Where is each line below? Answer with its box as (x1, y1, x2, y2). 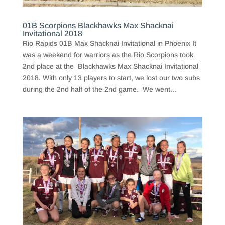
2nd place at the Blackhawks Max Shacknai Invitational (22, 62, 198, 70)
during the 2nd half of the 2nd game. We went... (22, 85, 176, 93)
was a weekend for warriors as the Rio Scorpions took (22, 50, 193, 59)
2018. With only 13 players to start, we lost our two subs (22, 73, 200, 82)
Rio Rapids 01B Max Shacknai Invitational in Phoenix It (22, 39, 196, 47)
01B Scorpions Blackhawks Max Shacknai (22, 21, 174, 30)
